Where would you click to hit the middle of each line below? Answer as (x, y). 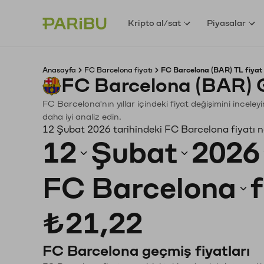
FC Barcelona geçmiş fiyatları (146, 251)
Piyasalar (227, 23)
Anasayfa (59, 70)
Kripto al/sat (155, 23)
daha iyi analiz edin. (82, 117)
